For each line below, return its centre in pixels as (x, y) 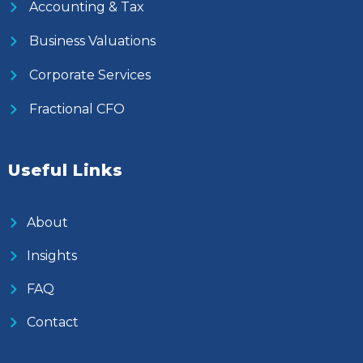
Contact (52, 322)
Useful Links (66, 170)
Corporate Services (90, 75)
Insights (51, 256)
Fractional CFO (77, 109)
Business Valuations (92, 41)
